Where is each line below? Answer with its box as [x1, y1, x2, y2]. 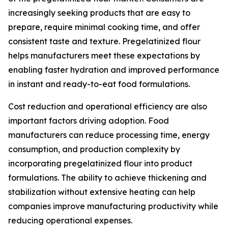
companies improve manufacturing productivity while [8, 201, 218, 212]
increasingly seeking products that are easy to [8, 8, 190, 18]
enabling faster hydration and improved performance [8, 65, 219, 75]
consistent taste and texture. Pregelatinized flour [8, 36, 201, 47]
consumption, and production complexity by [8, 144, 180, 155]
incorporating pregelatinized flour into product [8, 158, 192, 169]
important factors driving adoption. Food [8, 116, 169, 126]
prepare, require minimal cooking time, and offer [8, 22, 200, 33]
